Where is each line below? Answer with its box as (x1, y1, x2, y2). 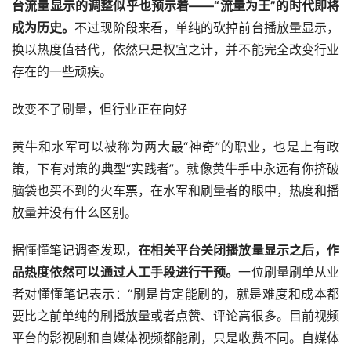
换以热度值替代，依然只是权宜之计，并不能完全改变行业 (12, 42, 339, 58)
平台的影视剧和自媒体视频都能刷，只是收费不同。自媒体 (12, 330, 339, 346)
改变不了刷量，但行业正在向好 (12, 101, 187, 118)
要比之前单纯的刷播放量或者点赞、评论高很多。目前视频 (12, 308, 339, 324)
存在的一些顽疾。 (12, 63, 112, 80)
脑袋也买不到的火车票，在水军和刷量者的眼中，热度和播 (12, 183, 339, 199)
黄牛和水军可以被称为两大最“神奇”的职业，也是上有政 (12, 139, 339, 155)
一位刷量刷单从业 (238, 264, 340, 280)
